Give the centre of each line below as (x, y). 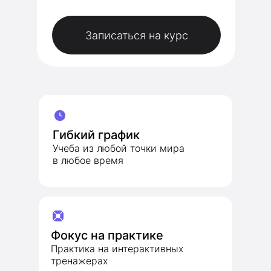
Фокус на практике (107, 235)
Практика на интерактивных (117, 249)
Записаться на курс (136, 35)
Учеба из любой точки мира (119, 148)
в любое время (88, 160)
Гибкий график (96, 135)
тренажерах (79, 261)
